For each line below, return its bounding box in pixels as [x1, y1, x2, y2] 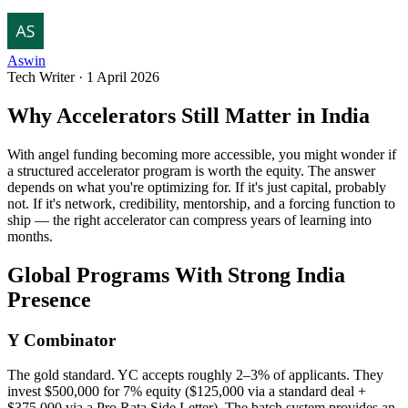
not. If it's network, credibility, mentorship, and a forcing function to [7, 195, 395, 211]
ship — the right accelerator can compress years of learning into [7, 211, 372, 228]
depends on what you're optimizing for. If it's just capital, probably [7, 178, 386, 195]
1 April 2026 [87, 68, 159, 85]
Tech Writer [7, 68, 75, 85]
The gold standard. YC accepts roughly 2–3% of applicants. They [7, 367, 383, 383]
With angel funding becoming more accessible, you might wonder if [7, 146, 396, 162]
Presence [7, 287, 91, 311]
